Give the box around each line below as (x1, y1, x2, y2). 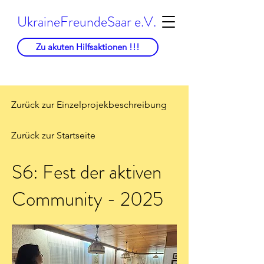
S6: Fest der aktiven (12, 158, 161, 186)
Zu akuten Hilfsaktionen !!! (36, 41, 140, 52)
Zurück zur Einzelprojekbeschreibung (11, 99, 167, 110)
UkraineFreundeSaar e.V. (17, 12, 156, 32)
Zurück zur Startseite (11, 130, 95, 141)
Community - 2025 (12, 185, 163, 213)
